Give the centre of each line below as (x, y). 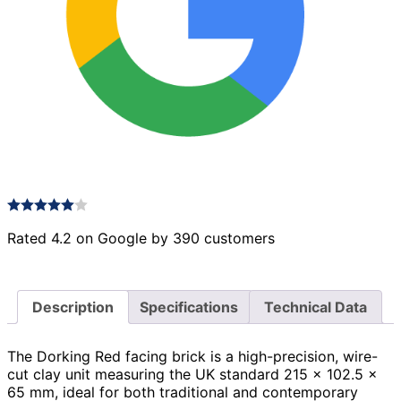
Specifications (189, 307)
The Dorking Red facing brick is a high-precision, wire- (192, 357)
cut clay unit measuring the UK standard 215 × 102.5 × (192, 375)
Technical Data (316, 307)
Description (73, 307)
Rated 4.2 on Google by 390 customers (141, 239)
